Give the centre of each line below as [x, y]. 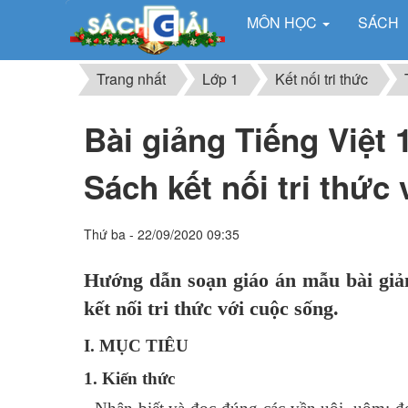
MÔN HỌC [284, 22]
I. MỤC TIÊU [136, 346]
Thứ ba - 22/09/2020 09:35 [162, 234]
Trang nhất [131, 79]
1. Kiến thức [129, 378]
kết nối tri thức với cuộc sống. [211, 308]
